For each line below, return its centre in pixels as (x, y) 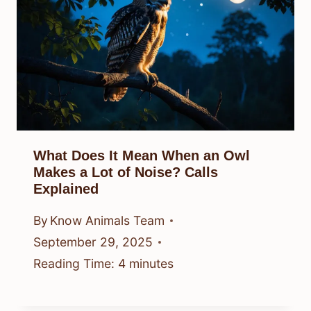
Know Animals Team (108, 220)
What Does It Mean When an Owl (142, 156)
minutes (151, 263)
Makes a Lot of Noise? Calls (126, 173)
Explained (66, 189)
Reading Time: (74, 263)
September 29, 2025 (93, 242)
